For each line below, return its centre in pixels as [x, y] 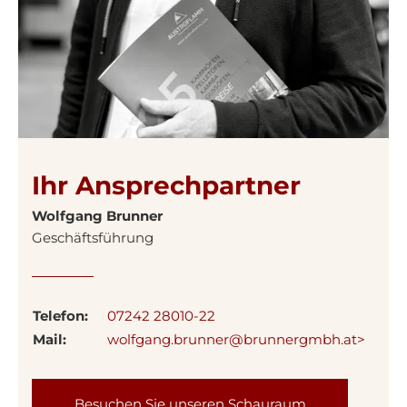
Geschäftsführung [93, 238]
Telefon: [60, 316]
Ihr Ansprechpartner [166, 186]
